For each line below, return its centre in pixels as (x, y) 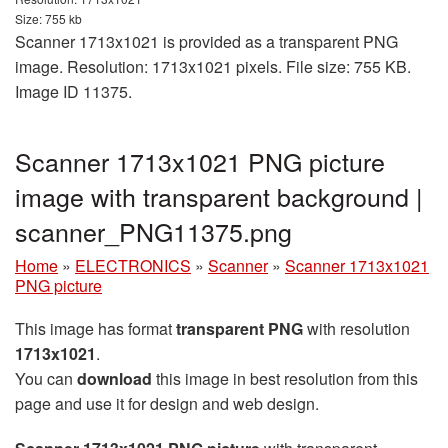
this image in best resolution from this (285, 379)
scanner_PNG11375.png (153, 231)
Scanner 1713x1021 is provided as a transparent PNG (206, 42)
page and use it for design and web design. (167, 404)
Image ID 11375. (73, 92)
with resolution (356, 329)
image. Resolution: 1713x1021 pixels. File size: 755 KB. (213, 67)
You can (46, 379)
